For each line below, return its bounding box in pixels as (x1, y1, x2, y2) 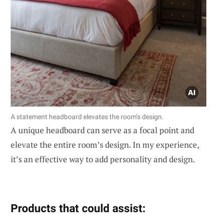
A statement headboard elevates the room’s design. (11, 113, 164, 121)
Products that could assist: (11, 201, 145, 216)
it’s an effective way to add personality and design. (11, 154, 195, 165)
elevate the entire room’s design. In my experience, (11, 139, 199, 151)
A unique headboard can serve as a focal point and (11, 124, 194, 136)
